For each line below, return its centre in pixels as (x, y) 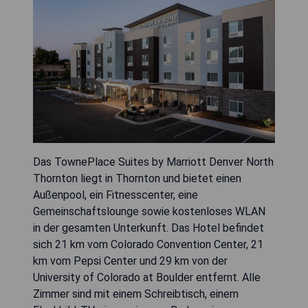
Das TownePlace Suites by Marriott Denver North (153, 162)
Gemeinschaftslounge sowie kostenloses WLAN (149, 211)
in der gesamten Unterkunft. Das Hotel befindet (148, 228)
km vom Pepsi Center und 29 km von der (130, 261)
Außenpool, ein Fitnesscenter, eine (115, 195)
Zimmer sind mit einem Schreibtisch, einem (136, 294)
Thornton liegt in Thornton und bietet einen (137, 178)
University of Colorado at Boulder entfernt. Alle (147, 277)
